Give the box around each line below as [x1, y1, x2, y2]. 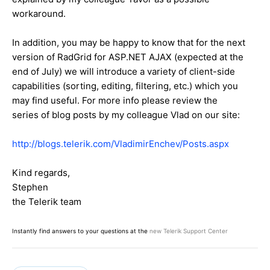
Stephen [12, 181, 48, 193]
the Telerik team [12, 195, 81, 207]
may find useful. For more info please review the [12, 94, 218, 106]
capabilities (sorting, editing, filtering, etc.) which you [12, 80, 238, 92]
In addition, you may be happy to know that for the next [12, 36, 245, 48]
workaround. [12, 7, 66, 19]
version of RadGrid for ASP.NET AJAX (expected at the [12, 51, 243, 63]
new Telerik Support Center [149, 227, 228, 234]
